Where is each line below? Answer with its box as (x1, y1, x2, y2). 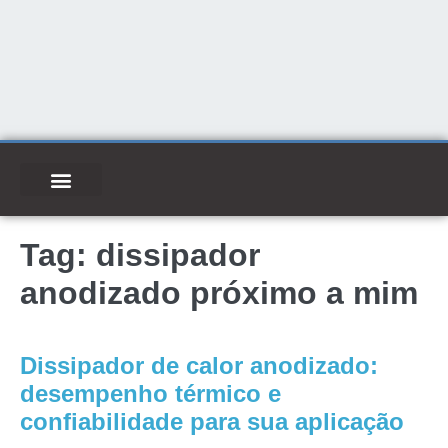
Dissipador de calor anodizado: (20, 352, 378, 379)
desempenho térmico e (20, 380, 281, 407)
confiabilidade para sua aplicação (20, 408, 404, 435)
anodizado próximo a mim (20, 275, 418, 311)
